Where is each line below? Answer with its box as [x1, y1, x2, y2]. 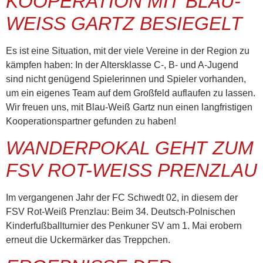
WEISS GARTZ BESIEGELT [6, 12, 231, 34]
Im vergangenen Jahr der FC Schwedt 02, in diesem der [6, 193, 238, 203]
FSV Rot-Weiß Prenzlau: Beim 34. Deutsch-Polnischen [6, 207, 235, 217]
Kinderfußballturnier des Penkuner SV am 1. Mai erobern [6, 221, 242, 231]
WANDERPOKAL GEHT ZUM [6, 137, 254, 159]
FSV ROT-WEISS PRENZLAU [6, 160, 244, 181]
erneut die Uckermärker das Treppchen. [6, 235, 170, 245]
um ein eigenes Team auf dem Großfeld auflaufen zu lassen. [6, 87, 255, 98]
